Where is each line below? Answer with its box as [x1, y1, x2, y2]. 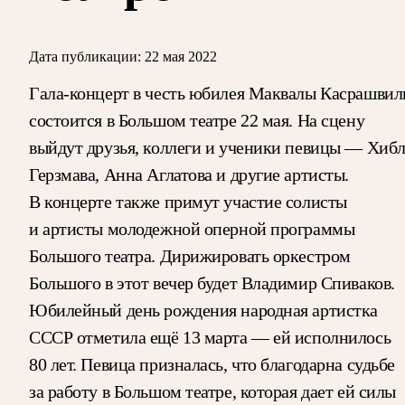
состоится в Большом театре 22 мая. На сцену [29, 109, 365, 130]
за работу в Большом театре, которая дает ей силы [29, 381, 396, 401]
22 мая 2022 [145, 48, 217, 64]
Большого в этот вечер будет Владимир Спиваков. [29, 272, 395, 293]
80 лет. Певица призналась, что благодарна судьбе [29, 353, 395, 374]
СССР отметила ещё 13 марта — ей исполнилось [29, 326, 391, 347]
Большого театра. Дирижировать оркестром [29, 245, 351, 266]
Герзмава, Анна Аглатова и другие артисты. [29, 164, 349, 184]
